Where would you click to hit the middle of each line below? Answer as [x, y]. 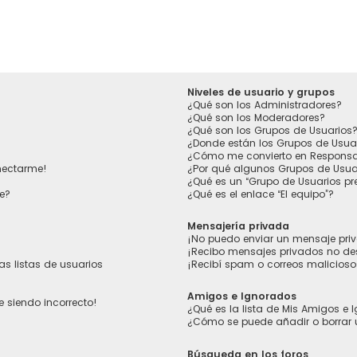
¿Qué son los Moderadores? [257, 118]
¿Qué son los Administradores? [265, 105]
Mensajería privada [239, 226]
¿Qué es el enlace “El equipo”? [261, 194]
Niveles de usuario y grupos [261, 92]
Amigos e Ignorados [242, 296]
